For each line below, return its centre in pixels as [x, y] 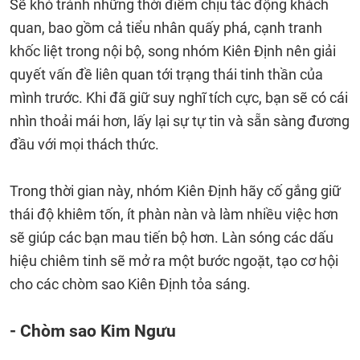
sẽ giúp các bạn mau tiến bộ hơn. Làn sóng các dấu [172, 237]
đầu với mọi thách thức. [84, 144]
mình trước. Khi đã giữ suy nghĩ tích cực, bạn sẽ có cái [179, 98]
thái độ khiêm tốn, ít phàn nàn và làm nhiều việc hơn [174, 214]
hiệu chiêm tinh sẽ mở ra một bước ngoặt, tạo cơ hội [174, 261]
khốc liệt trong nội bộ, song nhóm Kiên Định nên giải [173, 51]
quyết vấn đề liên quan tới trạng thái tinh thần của [166, 74]
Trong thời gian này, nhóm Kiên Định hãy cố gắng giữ [175, 191]
